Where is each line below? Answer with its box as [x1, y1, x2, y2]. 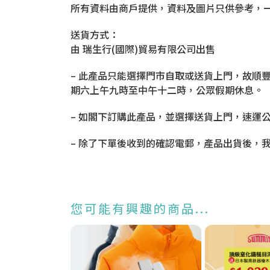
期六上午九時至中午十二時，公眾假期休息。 [71, 82, 263, 97]
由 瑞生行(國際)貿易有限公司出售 [71, 41, 215, 56]
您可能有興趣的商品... [71, 199, 210, 217]
